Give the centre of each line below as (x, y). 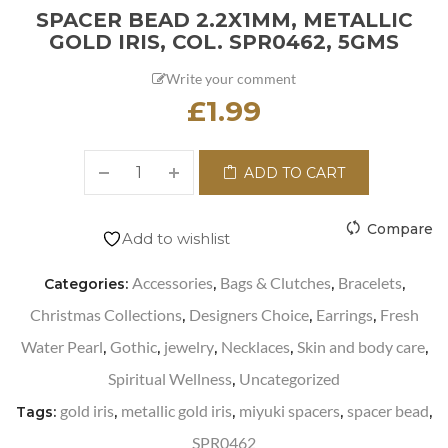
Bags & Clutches (275, 282)
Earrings (344, 314)
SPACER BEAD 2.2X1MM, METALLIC (224, 20)
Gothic (133, 346)
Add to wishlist (175, 238)
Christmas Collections (105, 314)
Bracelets (369, 282)
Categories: (87, 284)
